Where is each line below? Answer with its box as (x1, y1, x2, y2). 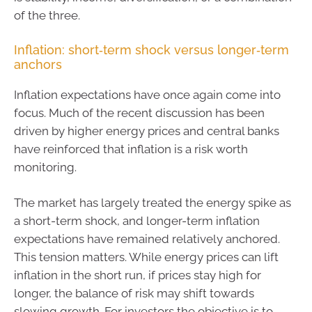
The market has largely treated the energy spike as (14, 196, 291, 210)
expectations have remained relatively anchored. (14, 232, 280, 247)
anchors (14, 56, 62, 72)
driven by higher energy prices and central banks (14, 123, 279, 138)
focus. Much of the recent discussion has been (14, 105, 265, 120)
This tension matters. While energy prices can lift (14, 250, 279, 265)
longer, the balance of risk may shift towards (14, 286, 254, 301)
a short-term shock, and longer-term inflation (14, 214, 260, 228)
